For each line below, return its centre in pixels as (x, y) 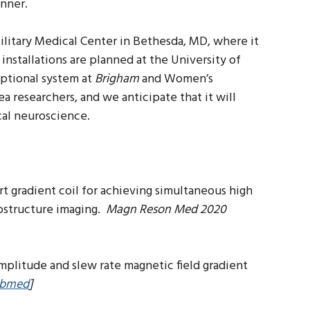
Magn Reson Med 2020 (166, 210)
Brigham (118, 79)
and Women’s (177, 79)
